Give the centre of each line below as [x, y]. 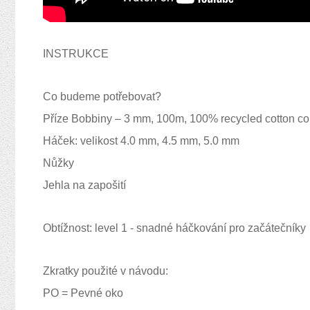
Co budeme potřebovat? [102, 97]
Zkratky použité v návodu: [106, 271]
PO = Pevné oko [83, 293]
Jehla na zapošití [84, 185]
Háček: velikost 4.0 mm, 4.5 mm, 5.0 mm [141, 141]
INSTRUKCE [76, 54]
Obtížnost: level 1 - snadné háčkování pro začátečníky [176, 228]
